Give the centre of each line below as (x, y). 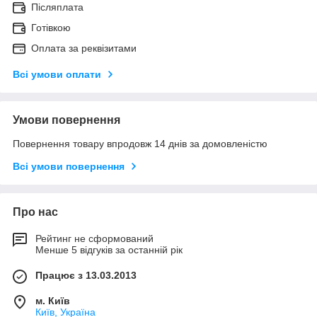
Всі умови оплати (57, 74)
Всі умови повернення (69, 166)
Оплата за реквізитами (84, 48)
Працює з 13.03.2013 (86, 275)
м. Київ (53, 300)
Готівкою (51, 27)
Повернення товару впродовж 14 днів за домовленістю (140, 143)
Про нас (35, 212)
